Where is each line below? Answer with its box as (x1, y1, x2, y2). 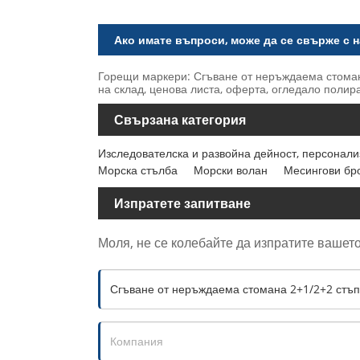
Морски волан (194, 162, 268, 178)
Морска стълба (98, 162, 178, 178)
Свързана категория (114, 111, 246, 129)
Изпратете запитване (114, 194, 251, 213)
